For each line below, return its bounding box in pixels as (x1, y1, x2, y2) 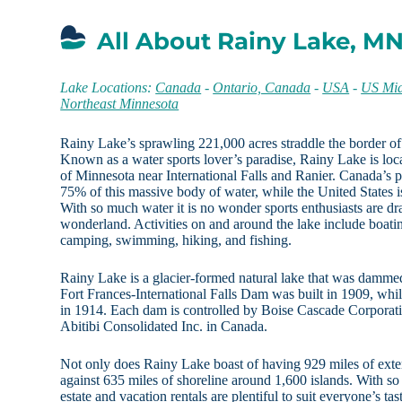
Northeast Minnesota (60, 96, 179, 112)
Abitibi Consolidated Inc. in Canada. (60, 319, 268, 335)
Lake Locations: (60, 80, 156, 96)
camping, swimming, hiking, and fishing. (60, 232, 293, 249)
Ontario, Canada (213, 80, 311, 96)
